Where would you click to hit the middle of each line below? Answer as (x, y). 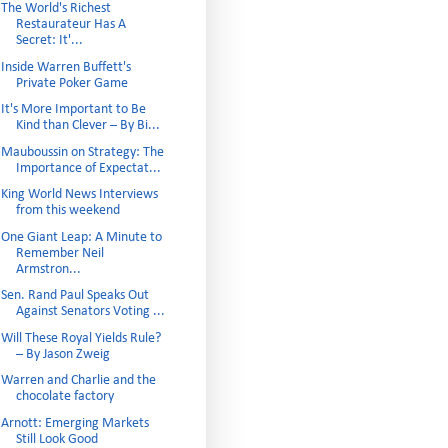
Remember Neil (59, 253)
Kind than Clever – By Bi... (87, 125)
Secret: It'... (49, 40)
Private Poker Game (71, 83)
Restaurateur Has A (70, 24)
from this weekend (67, 210)
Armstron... (48, 269)
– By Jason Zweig (62, 354)
